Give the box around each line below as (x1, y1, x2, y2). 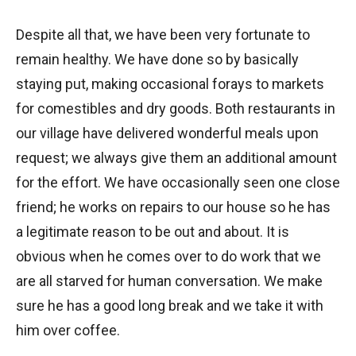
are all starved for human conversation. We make (16, 272, 323, 289)
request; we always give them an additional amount (16, 149, 337, 166)
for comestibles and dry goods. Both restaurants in (16, 99, 335, 117)
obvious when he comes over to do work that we (16, 247, 321, 265)
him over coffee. (16, 321, 120, 339)
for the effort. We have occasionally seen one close (16, 173, 340, 191)
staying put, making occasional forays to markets (16, 75, 324, 92)
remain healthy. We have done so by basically (16, 50, 299, 68)
